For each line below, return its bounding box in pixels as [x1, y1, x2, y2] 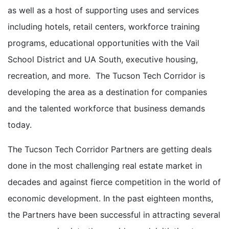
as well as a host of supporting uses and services [8, 5, 199, 15]
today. [8, 119, 32, 130]
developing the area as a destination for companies [8, 86, 207, 97]
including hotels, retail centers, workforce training [8, 21, 200, 32]
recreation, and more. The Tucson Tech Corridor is [8, 70, 205, 81]
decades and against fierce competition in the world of [8, 176, 221, 187]
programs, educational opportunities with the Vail [8, 37, 199, 48]
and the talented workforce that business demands [8, 103, 205, 113]
